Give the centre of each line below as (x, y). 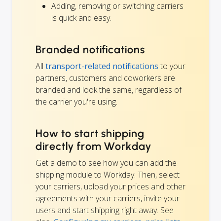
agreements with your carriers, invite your (108, 199)
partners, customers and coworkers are (105, 78)
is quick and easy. (81, 18)
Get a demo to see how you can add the (106, 163)
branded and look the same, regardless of (109, 90)
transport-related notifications (102, 66)
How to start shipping (90, 134)
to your (172, 66)
